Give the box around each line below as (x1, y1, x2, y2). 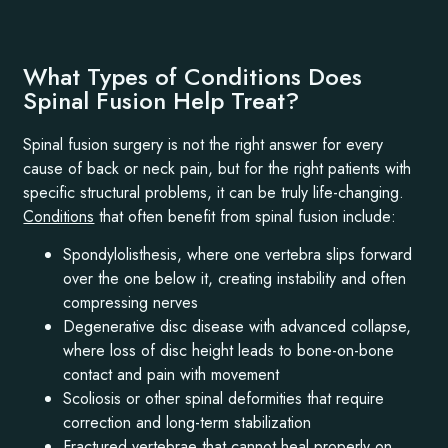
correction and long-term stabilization (63, 411, 312, 435)
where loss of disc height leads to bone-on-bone (63, 339, 395, 363)
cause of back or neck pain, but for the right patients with (23, 156, 412, 180)
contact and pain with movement (63, 363, 280, 387)
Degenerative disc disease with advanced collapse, (63, 315, 412, 339)
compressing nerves (63, 291, 199, 315)
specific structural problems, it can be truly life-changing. (23, 180, 405, 204)
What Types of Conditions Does (23, 58, 363, 94)
